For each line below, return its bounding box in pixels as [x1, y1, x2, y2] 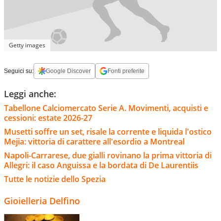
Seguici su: [4, 67, 34, 74]
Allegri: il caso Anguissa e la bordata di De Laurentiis [4, 159, 198, 171]
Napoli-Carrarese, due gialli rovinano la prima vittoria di [4, 149, 212, 161]
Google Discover [46, 67, 91, 74]
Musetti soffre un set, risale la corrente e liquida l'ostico [4, 126, 212, 137]
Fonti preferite [108, 67, 145, 74]
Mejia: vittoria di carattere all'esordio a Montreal [4, 136, 184, 147]
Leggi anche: [4, 87, 56, 100]
